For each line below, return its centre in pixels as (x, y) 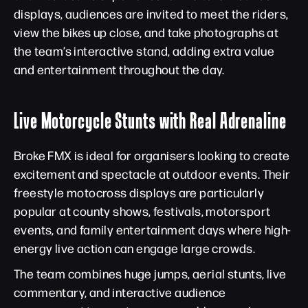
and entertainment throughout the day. (119, 69)
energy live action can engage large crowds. (135, 248)
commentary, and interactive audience (120, 292)
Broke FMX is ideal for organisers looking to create (152, 155)
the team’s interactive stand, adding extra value (144, 51)
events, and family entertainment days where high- (153, 229)
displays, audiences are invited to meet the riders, (151, 13)
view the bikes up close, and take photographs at (146, 32)
